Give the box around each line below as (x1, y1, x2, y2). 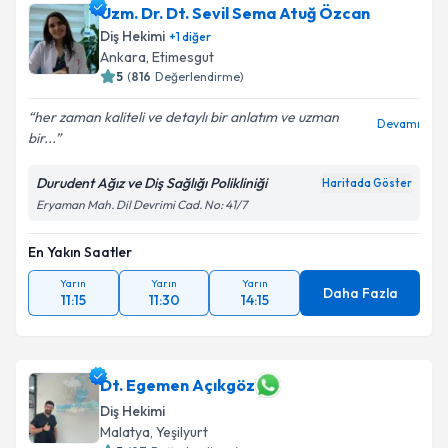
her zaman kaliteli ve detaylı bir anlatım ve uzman (34, 108, 339, 126)
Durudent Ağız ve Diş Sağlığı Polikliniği (36, 174, 267, 192)
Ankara (100, 48, 146, 66)
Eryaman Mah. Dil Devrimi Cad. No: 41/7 (36, 197, 247, 212)
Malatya (100, 423, 150, 441)
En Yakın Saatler (28, 243, 132, 261)
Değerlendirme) (155, 69, 244, 84)
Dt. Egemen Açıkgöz (100, 375, 255, 395)
